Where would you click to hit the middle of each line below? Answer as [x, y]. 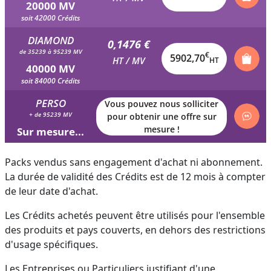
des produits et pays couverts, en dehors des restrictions [135, 230]
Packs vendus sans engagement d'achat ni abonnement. [134, 162]
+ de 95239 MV [51, 114]
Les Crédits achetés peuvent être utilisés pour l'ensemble [135, 215]
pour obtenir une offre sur [162, 116]
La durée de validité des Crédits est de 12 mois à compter [135, 176]
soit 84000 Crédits [51, 80]
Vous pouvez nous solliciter [162, 103]
